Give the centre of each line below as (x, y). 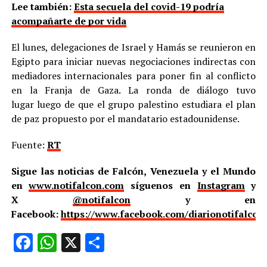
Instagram (221, 185)
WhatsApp (99, 242)
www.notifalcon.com (77, 185)
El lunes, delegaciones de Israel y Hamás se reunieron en (133, 47)
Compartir (146, 242)
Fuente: (29, 145)
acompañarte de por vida (69, 21)
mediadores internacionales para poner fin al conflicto (133, 75)
